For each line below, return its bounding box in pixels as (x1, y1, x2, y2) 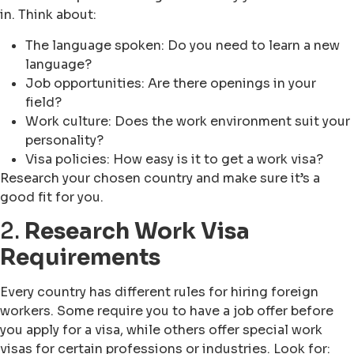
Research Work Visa (24, 217, 250, 246)
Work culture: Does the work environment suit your (25, 112, 350, 130)
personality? (25, 131, 104, 149)
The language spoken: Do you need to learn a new (25, 36, 340, 54)
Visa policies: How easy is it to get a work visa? (25, 150, 323, 168)
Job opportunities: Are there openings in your (25, 74, 316, 92)
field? (25, 93, 62, 111)
